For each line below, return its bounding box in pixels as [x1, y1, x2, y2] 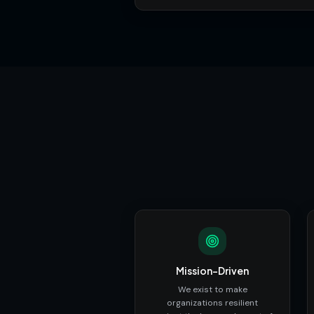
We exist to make [177, 283, 247, 295]
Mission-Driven [176, 264, 249, 277]
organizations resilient [167, 296, 258, 308]
